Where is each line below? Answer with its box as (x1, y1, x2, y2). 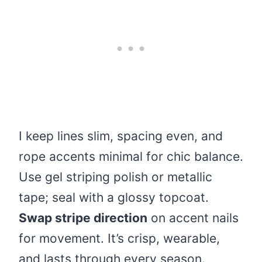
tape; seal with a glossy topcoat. (19, 190, 209, 205)
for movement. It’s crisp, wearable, (19, 231, 220, 246)
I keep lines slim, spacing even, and (19, 129, 223, 144)
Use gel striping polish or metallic (19, 170, 212, 185)
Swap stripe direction (19, 211, 147, 226)
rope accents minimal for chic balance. (19, 149, 243, 164)
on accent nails (147, 211, 239, 226)
